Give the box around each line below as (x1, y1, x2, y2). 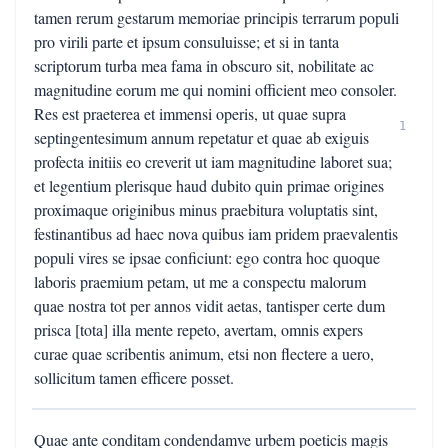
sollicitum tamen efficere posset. (34, 367, 234, 388)
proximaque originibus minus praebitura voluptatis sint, (34, 199, 378, 220)
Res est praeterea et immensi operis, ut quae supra (34, 103, 346, 124)
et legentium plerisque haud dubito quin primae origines (34, 175, 384, 196)
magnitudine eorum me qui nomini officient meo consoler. (34, 79, 397, 100)
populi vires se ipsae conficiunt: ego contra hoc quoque (34, 247, 380, 268)
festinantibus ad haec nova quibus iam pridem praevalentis (34, 223, 398, 244)
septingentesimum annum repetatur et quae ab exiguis (34, 127, 369, 148)
